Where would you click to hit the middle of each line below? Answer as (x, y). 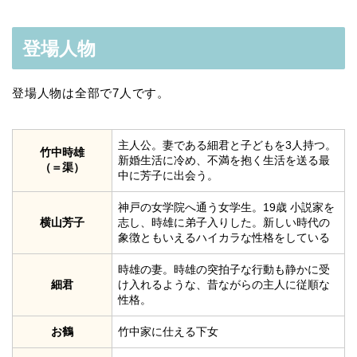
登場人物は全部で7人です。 (91, 92)
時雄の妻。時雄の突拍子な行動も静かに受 (224, 269)
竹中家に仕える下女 (168, 331)
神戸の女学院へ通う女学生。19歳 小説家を (226, 207)
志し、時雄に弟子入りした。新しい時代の (224, 222)
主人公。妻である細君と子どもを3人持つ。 (227, 145)
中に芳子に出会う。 (168, 175)
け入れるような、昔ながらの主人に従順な (224, 284)
